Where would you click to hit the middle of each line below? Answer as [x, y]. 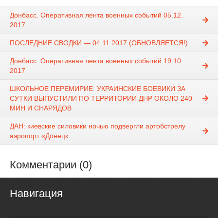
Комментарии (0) [51, 165]
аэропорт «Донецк [39, 136]
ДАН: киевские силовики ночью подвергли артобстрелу [98, 126]
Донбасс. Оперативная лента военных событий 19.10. [96, 61]
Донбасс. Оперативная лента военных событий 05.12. [96, 15]
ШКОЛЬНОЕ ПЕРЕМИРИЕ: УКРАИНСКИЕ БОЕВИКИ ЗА [98, 89]
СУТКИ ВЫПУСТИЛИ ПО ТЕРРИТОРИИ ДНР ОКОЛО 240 [101, 99]
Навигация [36, 194]
